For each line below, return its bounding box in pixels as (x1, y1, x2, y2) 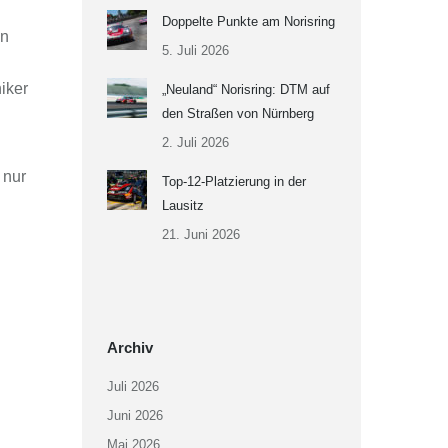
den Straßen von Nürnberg (161, 106, 314, 121)
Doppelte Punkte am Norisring (161, 14, 335, 29)
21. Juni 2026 (161, 227, 240, 242)
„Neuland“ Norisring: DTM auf (161, 82, 330, 97)
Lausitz (161, 198, 204, 213)
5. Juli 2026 (161, 43, 229, 58)
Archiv (106, 339, 153, 356)
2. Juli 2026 (161, 135, 229, 150)
